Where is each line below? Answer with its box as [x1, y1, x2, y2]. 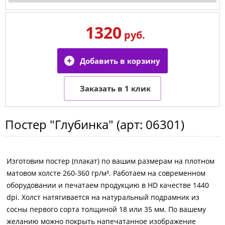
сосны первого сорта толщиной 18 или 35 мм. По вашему [7, 204, 206, 214]
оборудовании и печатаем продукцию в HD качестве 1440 [7, 180, 209, 190]
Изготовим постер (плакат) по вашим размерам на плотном [7, 156, 214, 166]
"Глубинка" [50, 116, 114, 133]
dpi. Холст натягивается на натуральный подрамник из [7, 192, 199, 202]
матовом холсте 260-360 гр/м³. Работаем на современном [7, 168, 205, 178]
